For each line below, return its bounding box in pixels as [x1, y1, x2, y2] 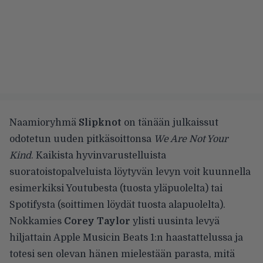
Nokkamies [9, 216, 64, 227]
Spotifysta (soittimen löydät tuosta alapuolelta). [9, 200, 225, 211]
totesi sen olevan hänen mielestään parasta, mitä [9, 249, 235, 260]
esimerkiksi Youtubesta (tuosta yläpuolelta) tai [9, 183, 222, 194]
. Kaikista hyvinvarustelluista [31, 150, 166, 161]
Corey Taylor [64, 216, 130, 227]
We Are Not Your [154, 134, 228, 145]
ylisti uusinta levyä [130, 216, 220, 227]
